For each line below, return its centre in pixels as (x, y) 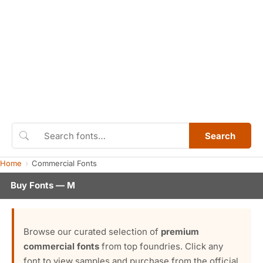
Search (220, 136)
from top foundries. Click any (161, 246)
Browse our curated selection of (92, 232)
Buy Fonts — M (43, 185)
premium (180, 232)
